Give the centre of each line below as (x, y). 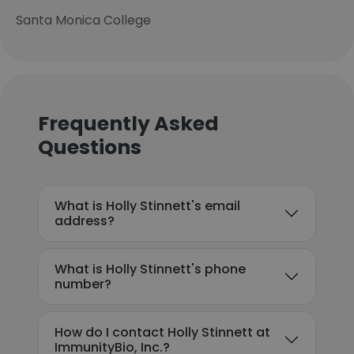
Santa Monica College (83, 20)
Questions (90, 147)
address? (85, 221)
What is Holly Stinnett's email (147, 206)
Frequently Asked (128, 124)
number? (83, 284)
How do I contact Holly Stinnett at (162, 332)
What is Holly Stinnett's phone (150, 269)
